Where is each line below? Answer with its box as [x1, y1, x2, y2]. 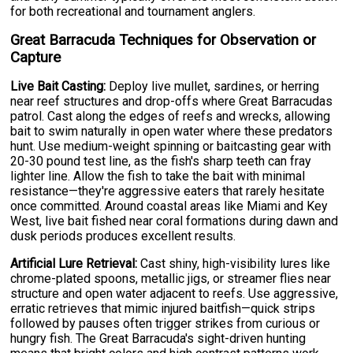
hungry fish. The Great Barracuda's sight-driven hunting [10, 331, 307, 347]
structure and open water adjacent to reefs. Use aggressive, [10, 286, 339, 302]
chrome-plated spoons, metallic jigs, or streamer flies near [10, 271, 332, 287]
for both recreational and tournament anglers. [10, 4, 256, 20]
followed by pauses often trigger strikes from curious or [10, 316, 321, 332]
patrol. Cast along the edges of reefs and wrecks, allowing [10, 109, 331, 124]
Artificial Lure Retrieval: [10, 256, 138, 272]
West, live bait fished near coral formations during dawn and [10, 214, 339, 229]
